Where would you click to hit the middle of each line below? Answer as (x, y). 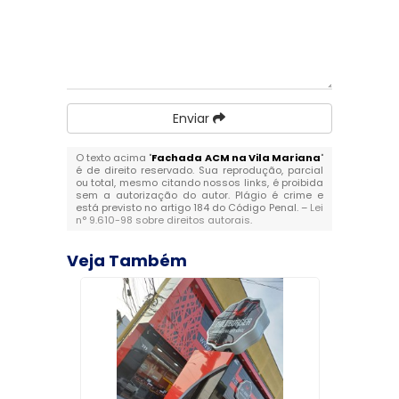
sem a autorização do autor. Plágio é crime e (199, 195)
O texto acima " (114, 158)
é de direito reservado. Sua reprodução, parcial (199, 170)
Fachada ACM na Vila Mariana (236, 158)
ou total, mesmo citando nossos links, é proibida (199, 183)
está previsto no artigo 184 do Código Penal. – (193, 208)
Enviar (193, 118)
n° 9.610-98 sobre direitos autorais (163, 220)
